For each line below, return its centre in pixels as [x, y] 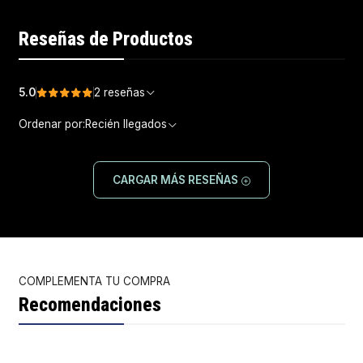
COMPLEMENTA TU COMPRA [94, 281]
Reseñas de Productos [105, 39]
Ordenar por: [51, 124]
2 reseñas [124, 93]
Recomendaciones [90, 305]
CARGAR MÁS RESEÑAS [176, 179]
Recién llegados [126, 124]
